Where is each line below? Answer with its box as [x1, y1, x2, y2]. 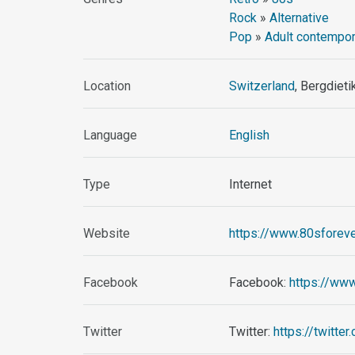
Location [83, 78, 132, 94]
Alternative [269, 10, 330, 26]
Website [83, 226, 131, 242]
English [229, 128, 270, 143]
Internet [229, 177, 273, 193]
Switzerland [229, 78, 296, 94]
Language [83, 128, 138, 143]
